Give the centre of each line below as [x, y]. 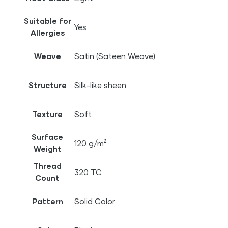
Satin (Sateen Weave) [115, 56]
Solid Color [95, 201]
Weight [47, 149]
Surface [48, 137]
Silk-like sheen [101, 85]
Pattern [47, 201]
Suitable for [47, 21]
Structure [47, 85]
